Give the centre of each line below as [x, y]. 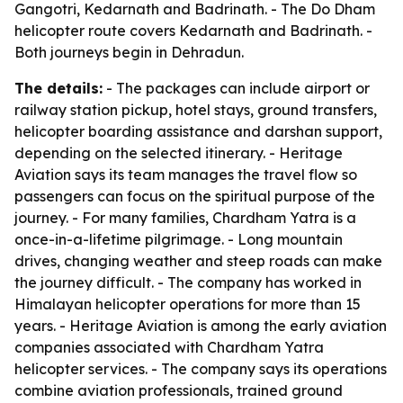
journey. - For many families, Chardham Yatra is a [185, 218]
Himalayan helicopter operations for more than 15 [188, 304]
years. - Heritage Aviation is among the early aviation [201, 326]
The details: [58, 88]
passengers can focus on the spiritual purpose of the [195, 196]
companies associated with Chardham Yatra [169, 347]
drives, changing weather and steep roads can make [198, 261]
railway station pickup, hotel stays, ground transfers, [196, 110]
